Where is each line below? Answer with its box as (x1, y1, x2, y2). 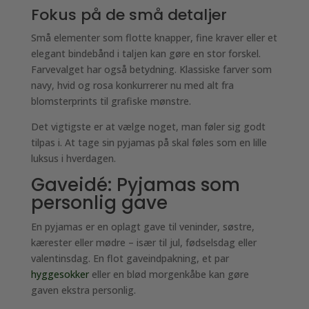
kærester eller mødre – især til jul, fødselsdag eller (30, 236, 257, 249)
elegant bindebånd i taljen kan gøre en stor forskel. (30, 47, 261, 60)
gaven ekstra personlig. (30, 283, 136, 297)
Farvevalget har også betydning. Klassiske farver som (30, 63, 272, 76)
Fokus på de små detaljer (30, 4, 227, 26)
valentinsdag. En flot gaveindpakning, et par (30, 252, 229, 265)
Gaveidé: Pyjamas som (30, 172, 240, 197)
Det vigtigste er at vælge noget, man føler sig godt (30, 120, 266, 133)
